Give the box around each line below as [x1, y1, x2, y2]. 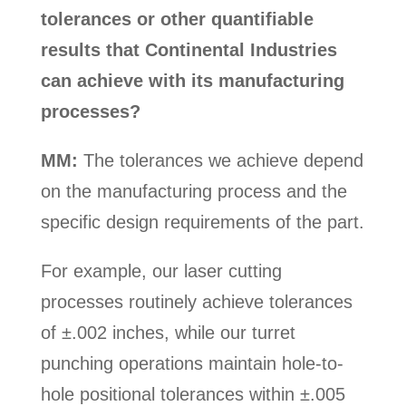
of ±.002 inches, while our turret [40, 323, 295, 343]
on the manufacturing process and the [40, 181, 347, 202]
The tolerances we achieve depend [77, 150, 363, 171]
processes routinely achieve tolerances [40, 292, 353, 313]
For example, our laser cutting [40, 261, 282, 282]
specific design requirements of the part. [40, 212, 364, 233]
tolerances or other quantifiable [40, 9, 314, 30]
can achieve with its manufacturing [40, 71, 344, 92]
